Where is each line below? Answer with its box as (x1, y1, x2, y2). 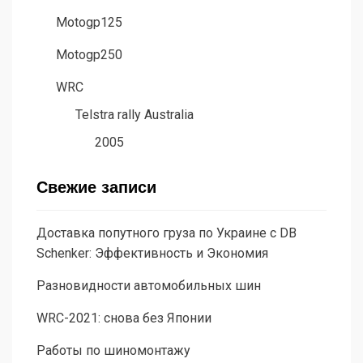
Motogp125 (56, 15, 122, 31)
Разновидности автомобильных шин (36, 278, 261, 294)
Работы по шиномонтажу (36, 343, 190, 359)
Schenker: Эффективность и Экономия (36, 246, 268, 262)
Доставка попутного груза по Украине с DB (36, 225, 297, 241)
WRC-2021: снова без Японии (36, 310, 211, 327)
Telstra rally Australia (75, 107, 194, 123)
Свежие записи (36, 178, 156, 197)
